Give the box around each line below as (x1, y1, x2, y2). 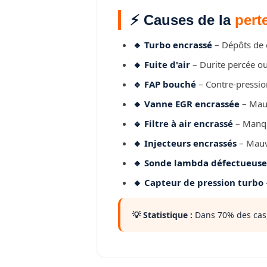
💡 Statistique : (132, 209, 193, 221)
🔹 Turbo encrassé (133, 39, 212, 51)
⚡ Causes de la (130, 12, 235, 28)
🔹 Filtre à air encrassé (133, 117, 233, 129)
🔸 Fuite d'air (133, 58, 190, 70)
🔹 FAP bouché (133, 78, 196, 90)
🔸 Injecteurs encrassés (133, 137, 237, 149)
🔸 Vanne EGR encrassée (133, 98, 240, 110)
